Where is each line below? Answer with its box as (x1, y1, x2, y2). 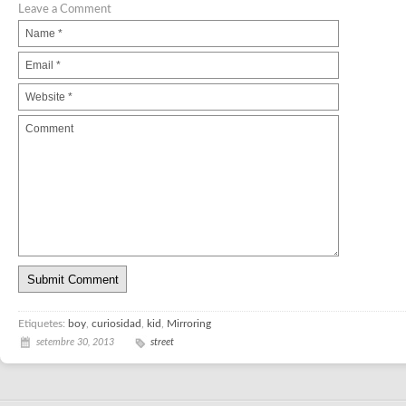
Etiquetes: (18, 318, 68, 329)
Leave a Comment (18, 4, 111, 15)
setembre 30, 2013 (36, 337, 114, 347)
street (150, 337, 174, 347)
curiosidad (92, 318, 141, 329)
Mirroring (167, 318, 211, 329)
